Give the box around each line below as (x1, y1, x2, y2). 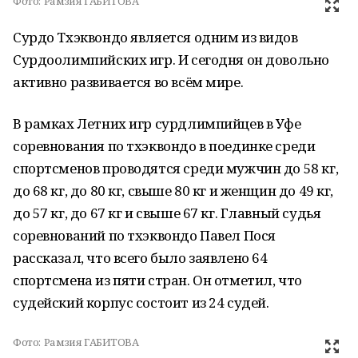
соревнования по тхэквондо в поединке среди (13, 137, 316, 155)
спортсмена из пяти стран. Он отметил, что (13, 271, 302, 289)
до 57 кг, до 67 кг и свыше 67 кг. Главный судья (13, 204, 321, 222)
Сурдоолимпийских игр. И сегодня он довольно (13, 50, 329, 69)
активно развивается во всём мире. (13, 73, 244, 91)
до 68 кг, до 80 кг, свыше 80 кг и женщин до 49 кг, (13, 181, 333, 200)
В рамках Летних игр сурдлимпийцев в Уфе (13, 114, 301, 133)
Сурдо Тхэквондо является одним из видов (13, 28, 298, 46)
